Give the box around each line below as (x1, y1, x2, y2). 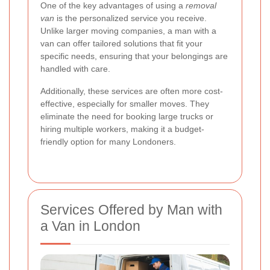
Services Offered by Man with (40, 202, 222, 218)
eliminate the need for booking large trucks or (40, 111, 213, 122)
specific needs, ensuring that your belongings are (40, 51, 228, 61)
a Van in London (40, 218, 140, 234)
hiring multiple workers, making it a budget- (40, 124, 204, 134)
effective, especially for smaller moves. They (40, 99, 209, 109)
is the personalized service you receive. (54, 13, 207, 24)
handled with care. (40, 64, 110, 74)
